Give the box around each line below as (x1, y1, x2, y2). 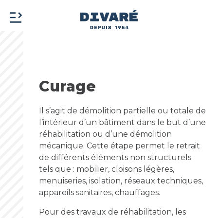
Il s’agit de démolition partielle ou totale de (39, 106, 206, 115)
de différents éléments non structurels (39, 153, 191, 162)
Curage (39, 77, 96, 95)
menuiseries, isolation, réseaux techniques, (39, 176, 203, 185)
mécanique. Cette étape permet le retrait (39, 141, 200, 150)
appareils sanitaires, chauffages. (39, 188, 160, 197)
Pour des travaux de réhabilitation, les (39, 207, 186, 217)
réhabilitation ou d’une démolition (39, 129, 172, 139)
